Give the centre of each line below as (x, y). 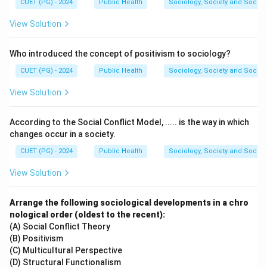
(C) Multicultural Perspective (66, 250)
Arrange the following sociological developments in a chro (129, 203)
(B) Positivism (36, 238)
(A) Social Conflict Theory (60, 226)
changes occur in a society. (63, 134)
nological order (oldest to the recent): (87, 215)
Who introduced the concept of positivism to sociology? (120, 54)
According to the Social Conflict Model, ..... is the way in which (129, 122)
